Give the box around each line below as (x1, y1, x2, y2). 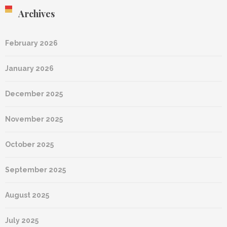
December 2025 (5, 90, 63, 98)
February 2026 (5, 39, 58, 48)
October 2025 (5, 140, 54, 149)
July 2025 (5, 216, 39, 225)
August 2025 (5, 191, 49, 200)
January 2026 (5, 64, 54, 73)
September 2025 (5, 166, 66, 174)
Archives (18, 8, 55, 20)
